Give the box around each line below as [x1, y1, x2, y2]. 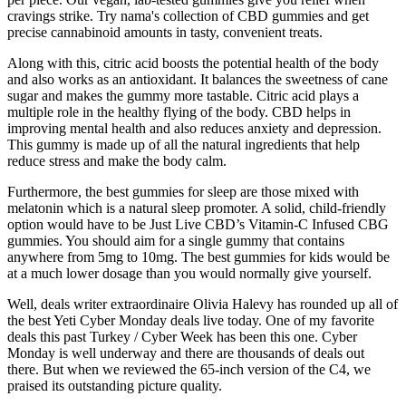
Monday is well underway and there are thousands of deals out [7, 344, 364, 361]
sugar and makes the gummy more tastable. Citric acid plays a [7, 87, 359, 103]
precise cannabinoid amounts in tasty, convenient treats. [7, 24, 323, 40]
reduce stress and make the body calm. [7, 152, 227, 169]
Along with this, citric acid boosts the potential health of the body [7, 54, 379, 71]
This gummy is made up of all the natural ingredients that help [7, 136, 360, 152]
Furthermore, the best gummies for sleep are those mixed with [7, 183, 359, 199]
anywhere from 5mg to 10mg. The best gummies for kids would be [7, 248, 390, 265]
